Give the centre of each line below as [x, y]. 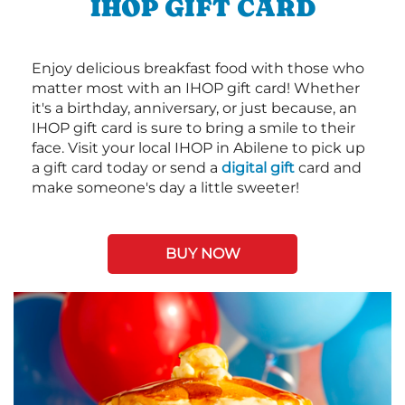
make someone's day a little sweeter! [165, 188]
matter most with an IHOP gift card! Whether [196, 89]
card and [328, 168]
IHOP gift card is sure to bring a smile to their [193, 128]
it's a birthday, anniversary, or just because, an [194, 108]
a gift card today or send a [127, 168]
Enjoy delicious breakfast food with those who [198, 69]
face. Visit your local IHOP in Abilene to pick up [198, 148]
